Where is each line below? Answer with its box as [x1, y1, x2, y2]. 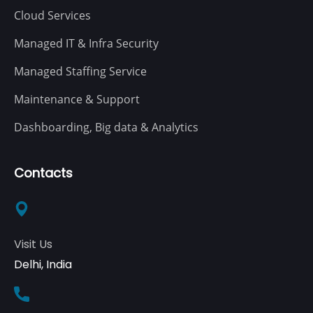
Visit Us [14, 235, 52, 252]
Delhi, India [14, 256, 72, 272]
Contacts [14, 163, 73, 182]
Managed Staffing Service [14, 63, 147, 79]
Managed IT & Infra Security [14, 35, 159, 51]
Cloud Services [14, 7, 91, 23]
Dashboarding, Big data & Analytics [14, 119, 198, 135]
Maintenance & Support [14, 91, 140, 107]
